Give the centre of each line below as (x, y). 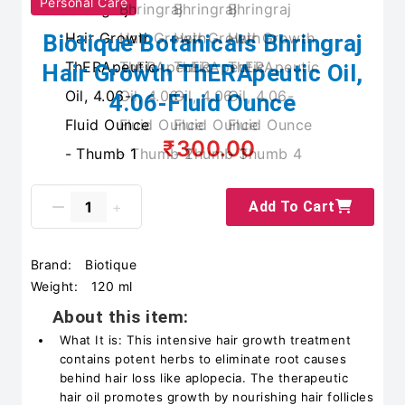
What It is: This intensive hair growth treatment (206, 340)
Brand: (54, 264)
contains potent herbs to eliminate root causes (203, 359)
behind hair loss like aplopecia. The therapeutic (204, 378)
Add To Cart (292, 206)
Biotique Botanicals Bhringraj (202, 43)
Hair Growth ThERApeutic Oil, (202, 73)
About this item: (121, 317)
